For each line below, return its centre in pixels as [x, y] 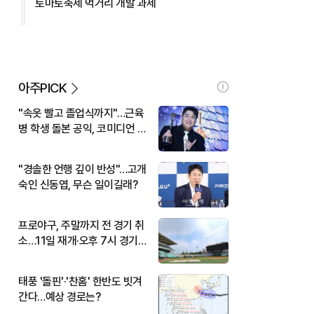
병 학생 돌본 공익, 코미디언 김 [82, 128]
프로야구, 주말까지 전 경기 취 [81, 225]
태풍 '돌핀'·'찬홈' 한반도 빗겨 [80, 281]
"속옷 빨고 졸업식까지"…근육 [81, 113]
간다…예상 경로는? [59, 296]
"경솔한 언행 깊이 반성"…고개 [82, 169]
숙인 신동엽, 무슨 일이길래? [78, 184]
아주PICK [42, 88]
